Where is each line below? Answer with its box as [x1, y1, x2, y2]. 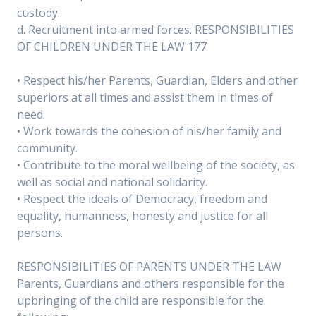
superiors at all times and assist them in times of [17, 90, 273, 105]
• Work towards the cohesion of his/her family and [17, 123, 281, 139]
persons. [17, 225, 63, 241]
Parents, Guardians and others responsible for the [17, 276, 284, 291]
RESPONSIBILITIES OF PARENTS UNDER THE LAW [17, 259, 281, 274]
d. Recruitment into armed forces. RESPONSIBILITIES [17, 22, 294, 37]
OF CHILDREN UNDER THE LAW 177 [17, 39, 207, 54]
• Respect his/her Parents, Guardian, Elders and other [17, 73, 298, 88]
